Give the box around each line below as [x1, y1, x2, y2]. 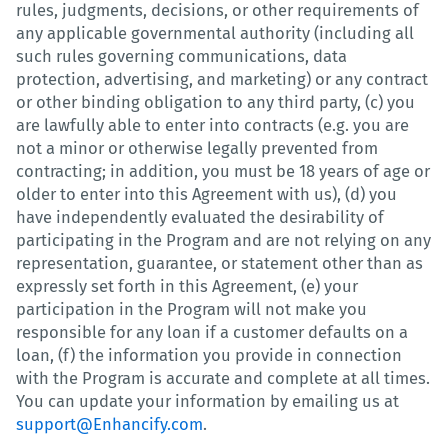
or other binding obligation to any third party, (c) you [16, 92, 415, 112]
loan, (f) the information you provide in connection [16, 345, 402, 365]
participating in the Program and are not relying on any [16, 230, 431, 250]
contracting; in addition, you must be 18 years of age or [16, 161, 430, 181]
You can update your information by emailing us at [16, 391, 399, 411]
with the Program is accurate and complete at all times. [16, 368, 430, 388]
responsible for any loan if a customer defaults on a [16, 322, 408, 342]
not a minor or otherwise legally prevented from [16, 138, 378, 158]
